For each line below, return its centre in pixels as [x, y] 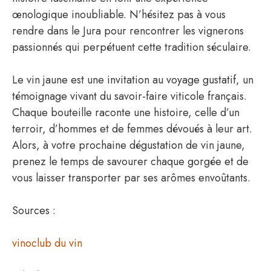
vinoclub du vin [47, 243]
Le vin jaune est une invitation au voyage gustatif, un [133, 80]
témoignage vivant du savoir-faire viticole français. [129, 96]
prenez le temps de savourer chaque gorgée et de [130, 162]
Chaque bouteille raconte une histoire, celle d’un [126, 113]
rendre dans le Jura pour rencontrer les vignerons [128, 31]
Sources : [34, 211]
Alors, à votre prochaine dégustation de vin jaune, [129, 145]
